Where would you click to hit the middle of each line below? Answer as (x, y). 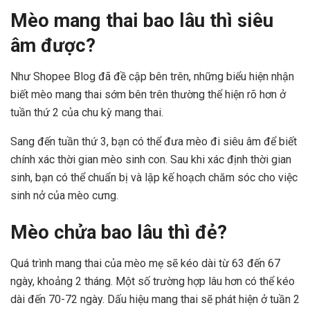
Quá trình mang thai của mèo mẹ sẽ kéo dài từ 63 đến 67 (145, 263)
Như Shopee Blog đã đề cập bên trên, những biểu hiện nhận (152, 76)
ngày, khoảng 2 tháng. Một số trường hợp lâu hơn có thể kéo (153, 281)
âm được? (53, 46)
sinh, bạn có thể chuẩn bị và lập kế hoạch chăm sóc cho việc (154, 177)
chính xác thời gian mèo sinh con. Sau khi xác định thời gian (151, 159)
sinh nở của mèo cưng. (66, 195)
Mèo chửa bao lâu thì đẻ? (119, 233)
